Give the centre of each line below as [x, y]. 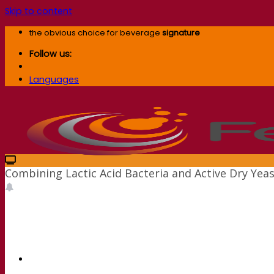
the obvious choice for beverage [96, 33]
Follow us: [50, 54]
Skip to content [39, 11]
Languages [54, 80]
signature [181, 33]
